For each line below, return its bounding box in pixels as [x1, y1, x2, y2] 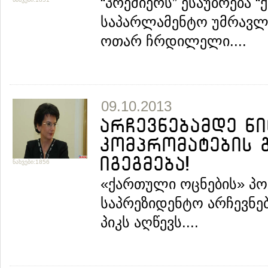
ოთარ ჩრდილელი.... [100, 33, 246, 49]
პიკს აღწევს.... [100, 214, 199, 230]
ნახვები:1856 [13, 159, 50, 165]
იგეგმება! [99, 155, 190, 173]
